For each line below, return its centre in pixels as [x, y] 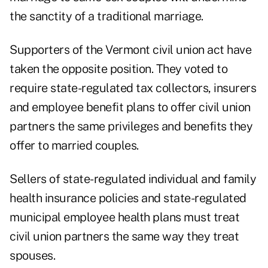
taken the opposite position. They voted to [118, 69]
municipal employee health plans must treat [124, 217]
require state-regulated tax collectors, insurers [133, 88]
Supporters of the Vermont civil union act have [130, 50]
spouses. [32, 256]
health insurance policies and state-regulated [128, 198]
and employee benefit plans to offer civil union [130, 107]
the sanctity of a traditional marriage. [106, 16]
